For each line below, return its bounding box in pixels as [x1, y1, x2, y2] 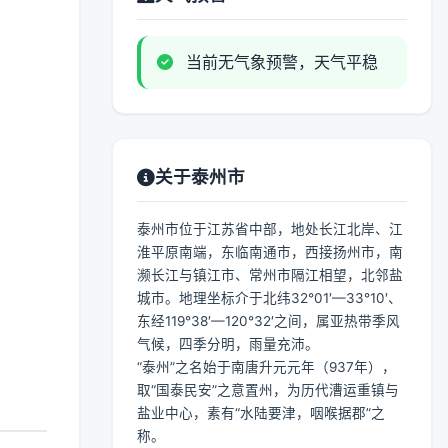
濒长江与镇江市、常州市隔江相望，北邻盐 [137, 267, 403, 283]
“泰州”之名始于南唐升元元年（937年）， [137, 359, 396, 375]
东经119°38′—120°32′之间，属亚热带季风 [137, 313, 400, 329]
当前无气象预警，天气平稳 [181, 52, 378, 72]
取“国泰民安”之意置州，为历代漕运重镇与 [137, 382, 399, 398]
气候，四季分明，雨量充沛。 [137, 336, 319, 352]
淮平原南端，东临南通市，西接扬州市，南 [137, 244, 403, 260]
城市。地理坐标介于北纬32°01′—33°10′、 [137, 290, 402, 306]
